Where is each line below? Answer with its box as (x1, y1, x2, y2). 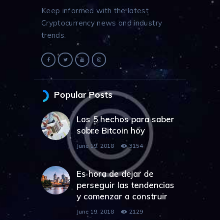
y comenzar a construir (76, 191, 167, 201)
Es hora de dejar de (76, 168, 154, 179)
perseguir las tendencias (76, 179, 174, 190)
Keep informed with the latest (41, 6, 149, 16)
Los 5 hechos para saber (76, 113, 174, 124)
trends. (41, 30, 66, 40)
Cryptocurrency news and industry (41, 18, 163, 28)
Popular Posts (54, 89, 112, 100)
